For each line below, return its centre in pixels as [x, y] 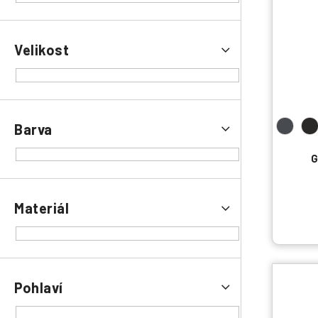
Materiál [42, 208]
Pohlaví [39, 287]
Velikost [42, 50]
